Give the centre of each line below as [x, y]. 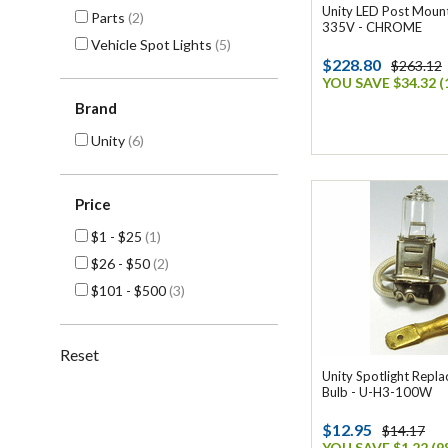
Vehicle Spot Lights [151, 44]
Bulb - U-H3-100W [377, 392]
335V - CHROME [372, 27]
